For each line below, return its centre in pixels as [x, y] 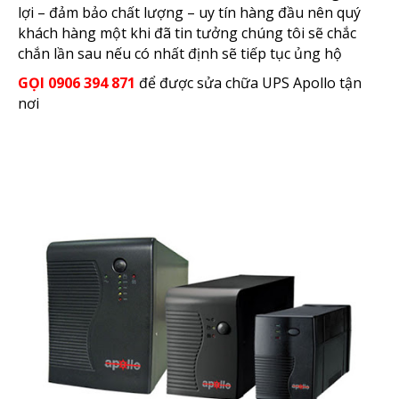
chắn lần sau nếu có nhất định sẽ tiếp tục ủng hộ [180, 53]
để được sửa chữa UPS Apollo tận [248, 83]
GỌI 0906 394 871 [77, 83]
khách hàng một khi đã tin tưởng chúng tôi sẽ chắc [187, 33]
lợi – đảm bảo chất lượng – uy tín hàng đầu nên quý [189, 12]
